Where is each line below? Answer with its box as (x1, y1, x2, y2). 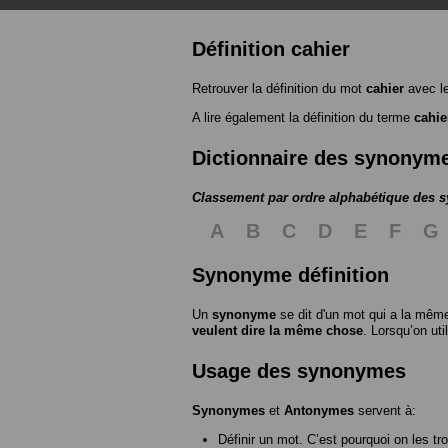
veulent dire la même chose (192, 322, 363, 338)
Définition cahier (192, 37, 350, 60)
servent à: (354, 402, 416, 418)
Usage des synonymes (192, 359, 406, 382)
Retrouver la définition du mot (192, 80, 366, 96)
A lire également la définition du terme (192, 109, 414, 125)
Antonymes (284, 402, 354, 418)
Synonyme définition (192, 263, 389, 286)
